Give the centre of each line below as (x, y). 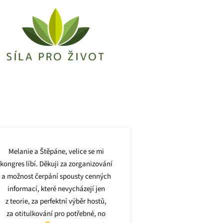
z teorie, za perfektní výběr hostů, (56, 201)
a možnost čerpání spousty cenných (56, 176)
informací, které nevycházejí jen (56, 189)
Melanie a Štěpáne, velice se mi (56, 151)
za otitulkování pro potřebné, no (56, 214)
